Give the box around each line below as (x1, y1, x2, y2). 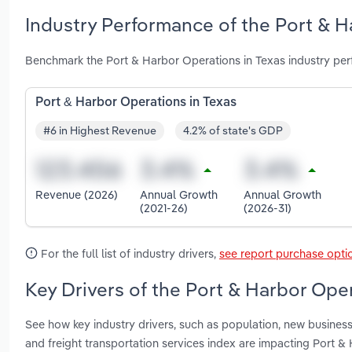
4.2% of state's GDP (183, 123, 283, 138)
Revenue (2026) (35, 187, 118, 203)
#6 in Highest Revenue (43, 123, 156, 138)
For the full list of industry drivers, (38, 245, 219, 261)
